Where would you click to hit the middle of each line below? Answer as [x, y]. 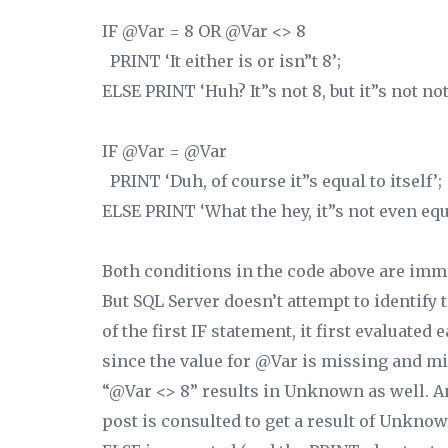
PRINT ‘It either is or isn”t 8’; [221, 61]
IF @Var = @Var [164, 151]
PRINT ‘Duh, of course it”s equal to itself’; [272, 181]
